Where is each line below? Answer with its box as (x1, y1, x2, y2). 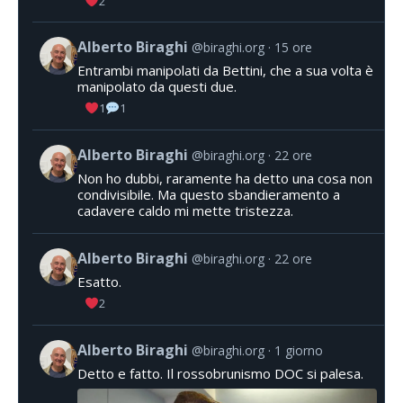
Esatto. (77, 273, 121, 291)
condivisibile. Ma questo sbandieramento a (77, 185, 340, 203)
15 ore (274, 39, 312, 57)
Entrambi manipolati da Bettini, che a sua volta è (77, 61, 373, 80)
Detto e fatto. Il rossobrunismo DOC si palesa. (77, 363, 363, 382)
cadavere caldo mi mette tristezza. (77, 201, 293, 219)
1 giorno (274, 341, 323, 359)
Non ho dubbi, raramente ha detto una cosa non (77, 169, 372, 187)
